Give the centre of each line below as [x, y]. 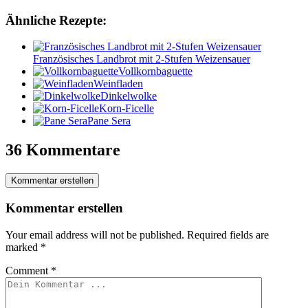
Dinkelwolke [129, 96]
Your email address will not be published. [95, 234]
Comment [28, 270]
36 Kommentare [63, 150]
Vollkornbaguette [155, 71]
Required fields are [228, 234]
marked [23, 247]
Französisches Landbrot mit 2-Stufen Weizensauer [142, 59]
